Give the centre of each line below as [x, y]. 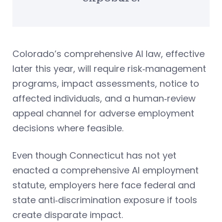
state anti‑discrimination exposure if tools [105, 200]
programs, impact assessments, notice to [106, 84]
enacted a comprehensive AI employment [106, 170]
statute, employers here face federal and [104, 185]
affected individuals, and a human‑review [104, 99]
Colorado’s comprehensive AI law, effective [109, 54]
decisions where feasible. [68, 128]
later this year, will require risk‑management [109, 69]
